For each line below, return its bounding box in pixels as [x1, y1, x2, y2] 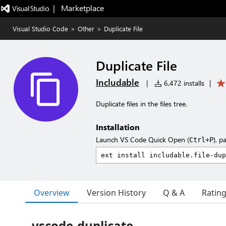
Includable [96, 76, 139, 88]
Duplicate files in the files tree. [96, 99, 187, 108]
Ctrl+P [189, 136, 213, 144]
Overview [34, 187, 70, 198]
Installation [96, 122, 140, 132]
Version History [87, 187, 146, 198]
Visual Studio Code [13, 24, 68, 33]
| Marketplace [52, 3, 104, 13]
